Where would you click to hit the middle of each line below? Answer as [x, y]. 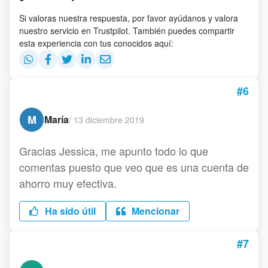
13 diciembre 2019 [109, 119]
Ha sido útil [69, 211]
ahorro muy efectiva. [69, 183]
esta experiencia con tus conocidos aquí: [96, 43]
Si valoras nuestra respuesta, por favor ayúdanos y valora [129, 18]
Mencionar [154, 211]
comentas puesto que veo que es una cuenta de [134, 167]
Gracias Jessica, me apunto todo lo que [114, 151]
